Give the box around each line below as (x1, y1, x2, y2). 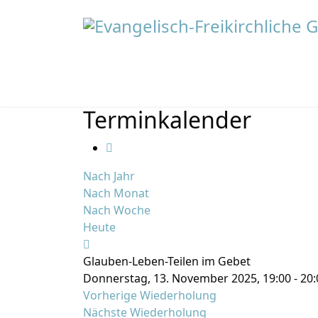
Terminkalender (83, 104, 251, 135)
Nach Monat (83, 185, 149, 201)
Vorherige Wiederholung (83, 287, 216, 303)
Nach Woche (83, 202, 150, 218)
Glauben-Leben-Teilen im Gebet (83, 253, 251, 269)
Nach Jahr (83, 168, 135, 184)
